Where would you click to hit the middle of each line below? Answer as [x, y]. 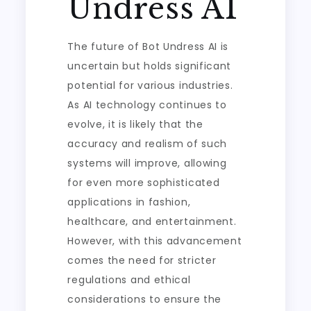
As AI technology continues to [147, 105]
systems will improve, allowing [147, 163]
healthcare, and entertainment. [152, 221]
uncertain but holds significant [150, 66]
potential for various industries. [150, 85]
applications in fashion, [129, 202]
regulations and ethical [129, 280]
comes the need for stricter [142, 260]
